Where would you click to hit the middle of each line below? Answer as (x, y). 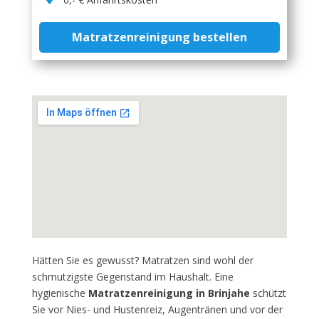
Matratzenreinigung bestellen (159, 37)
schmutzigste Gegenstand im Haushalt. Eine (132, 277)
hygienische (60, 293)
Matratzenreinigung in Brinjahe (169, 293)
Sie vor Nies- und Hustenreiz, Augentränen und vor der (157, 309)
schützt (268, 293)
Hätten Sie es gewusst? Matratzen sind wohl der (142, 260)
